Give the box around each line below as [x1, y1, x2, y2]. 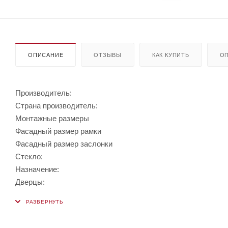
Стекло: [15, 152, 43, 161]
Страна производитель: [15, 101, 98, 110]
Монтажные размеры [15, 113, 89, 123]
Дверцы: [15, 177, 45, 186]
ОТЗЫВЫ [94, 51, 122, 58]
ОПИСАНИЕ [28, 51, 64, 58]
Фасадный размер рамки [15, 126, 101, 135]
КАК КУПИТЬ [152, 51, 189, 58]
